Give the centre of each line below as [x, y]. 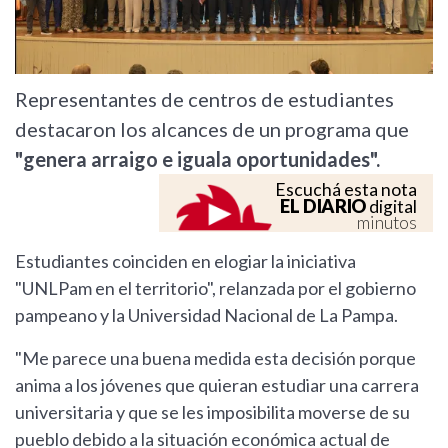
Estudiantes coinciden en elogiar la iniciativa [185, 261]
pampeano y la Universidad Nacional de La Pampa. [206, 315]
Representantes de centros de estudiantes [204, 99]
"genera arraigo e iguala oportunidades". [197, 159]
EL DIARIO [323, 206]
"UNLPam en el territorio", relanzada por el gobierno [215, 288]
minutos [387, 223]
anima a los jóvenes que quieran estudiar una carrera [217, 385]
